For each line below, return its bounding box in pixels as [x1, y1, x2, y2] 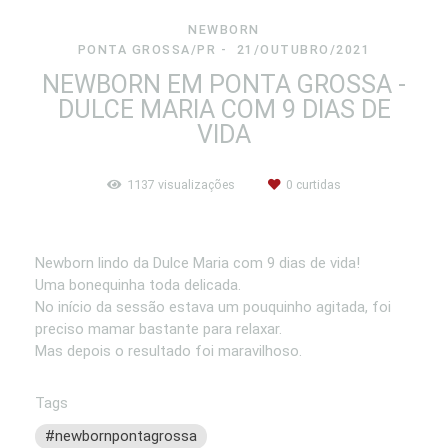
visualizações [155, 177, 238, 193]
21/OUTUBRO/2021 [236, 42, 371, 58]
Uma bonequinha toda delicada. [35, 276, 241, 295]
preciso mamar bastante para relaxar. [35, 320, 282, 339]
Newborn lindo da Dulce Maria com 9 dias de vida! [35, 254, 360, 273]
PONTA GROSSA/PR [77, 42, 217, 58]
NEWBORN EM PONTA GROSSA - [42, 70, 406, 100]
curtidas [293, 177, 341, 193]
